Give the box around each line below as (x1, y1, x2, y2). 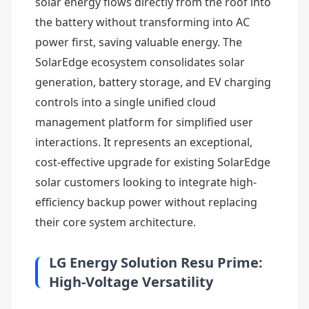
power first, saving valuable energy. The (35, 34, 242, 50)
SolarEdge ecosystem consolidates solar (35, 54, 245, 70)
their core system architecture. (35, 215, 196, 230)
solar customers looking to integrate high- (35, 175, 257, 190)
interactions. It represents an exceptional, (35, 134, 252, 150)
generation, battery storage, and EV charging (35, 74, 271, 90)
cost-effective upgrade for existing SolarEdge (35, 154, 270, 170)
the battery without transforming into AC (35, 14, 250, 30)
